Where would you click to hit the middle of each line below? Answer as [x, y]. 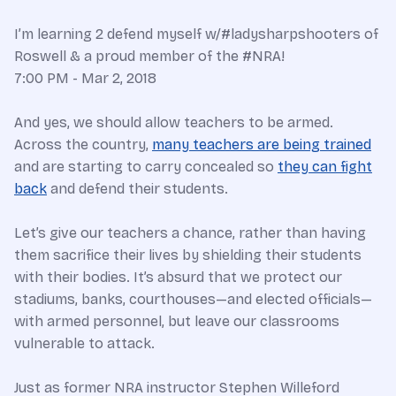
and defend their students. [137, 189]
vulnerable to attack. [84, 344]
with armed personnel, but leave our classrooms [177, 322]
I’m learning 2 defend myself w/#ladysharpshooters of [196, 34]
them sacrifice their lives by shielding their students [188, 255]
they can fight [325, 167]
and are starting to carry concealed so [146, 167]
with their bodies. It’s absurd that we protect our [178, 278]
